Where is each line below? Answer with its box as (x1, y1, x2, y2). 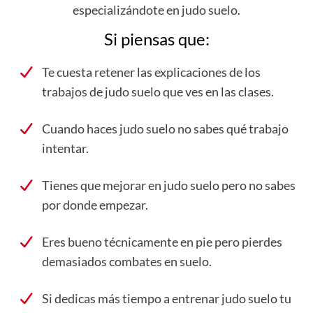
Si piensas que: (103, 28, 210, 49)
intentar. (42, 140, 89, 156)
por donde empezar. (42, 196, 148, 212)
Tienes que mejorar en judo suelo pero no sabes (42, 177, 296, 193)
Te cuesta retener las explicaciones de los (42, 64, 261, 80)
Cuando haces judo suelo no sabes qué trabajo (42, 120, 289, 136)
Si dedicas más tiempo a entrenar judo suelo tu (42, 290, 291, 306)
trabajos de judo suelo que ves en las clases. (42, 83, 274, 99)
